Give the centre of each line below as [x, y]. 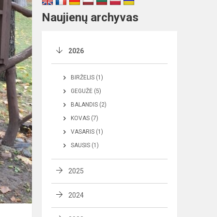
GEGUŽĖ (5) [86, 91]
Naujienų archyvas [90, 17]
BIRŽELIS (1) [87, 77]
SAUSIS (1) [85, 145]
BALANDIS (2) [89, 105]
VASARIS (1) [87, 132]
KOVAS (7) [85, 118]
